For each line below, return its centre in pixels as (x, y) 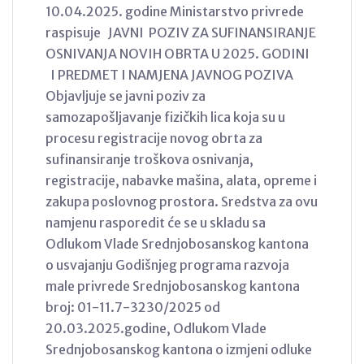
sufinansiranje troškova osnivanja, (149, 159)
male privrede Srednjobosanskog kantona (173, 286)
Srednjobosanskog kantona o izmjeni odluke (179, 349)
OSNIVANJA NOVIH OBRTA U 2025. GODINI (180, 53)
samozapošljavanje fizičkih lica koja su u (165, 117)
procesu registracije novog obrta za (154, 138)
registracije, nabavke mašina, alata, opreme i (181, 180)
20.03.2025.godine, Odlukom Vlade (156, 328)
